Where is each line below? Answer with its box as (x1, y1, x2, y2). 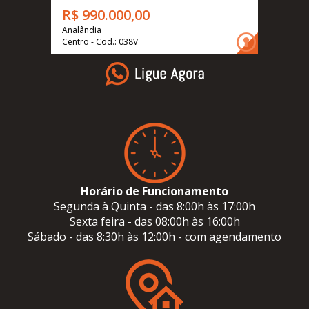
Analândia (62, 23, 101, 36)
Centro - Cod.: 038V (62, 35, 138, 48)
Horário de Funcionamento (81, 183, 228, 199)
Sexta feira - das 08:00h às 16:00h (69, 213, 240, 229)
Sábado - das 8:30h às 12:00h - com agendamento (28, 228, 281, 244)
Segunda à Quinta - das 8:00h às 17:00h (54, 198, 255, 214)
